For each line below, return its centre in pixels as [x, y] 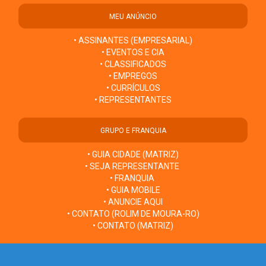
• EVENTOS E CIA [133, 53]
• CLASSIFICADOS [133, 64]
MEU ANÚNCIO [133, 17]
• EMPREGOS [133, 76]
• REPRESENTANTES [133, 100]
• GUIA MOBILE [133, 190]
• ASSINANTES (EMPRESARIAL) [133, 41]
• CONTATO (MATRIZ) [133, 226]
